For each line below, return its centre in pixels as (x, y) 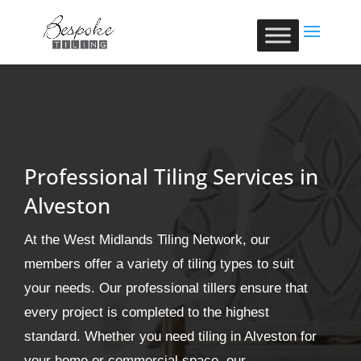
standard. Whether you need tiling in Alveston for (170, 336)
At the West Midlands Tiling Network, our (147, 240)
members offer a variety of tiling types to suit (159, 264)
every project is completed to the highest (147, 312)
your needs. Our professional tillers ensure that (166, 288)
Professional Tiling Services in (171, 176)
